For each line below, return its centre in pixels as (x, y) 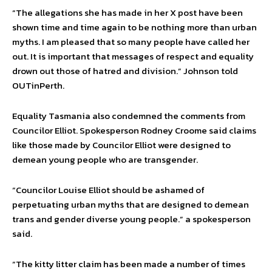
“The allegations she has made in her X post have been (127, 13)
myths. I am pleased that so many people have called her (131, 42)
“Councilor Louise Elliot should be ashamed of (108, 190)
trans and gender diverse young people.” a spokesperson (131, 219)
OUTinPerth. (38, 86)
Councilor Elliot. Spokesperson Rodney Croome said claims (134, 131)
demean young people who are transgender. (105, 160)
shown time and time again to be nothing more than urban (134, 27)
